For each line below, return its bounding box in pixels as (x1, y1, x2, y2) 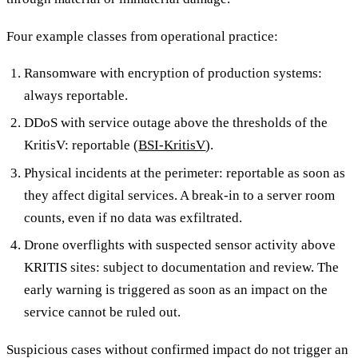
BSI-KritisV (138, 137, 206, 153)
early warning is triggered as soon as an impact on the (24, 282, 328, 298)
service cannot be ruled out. (24, 304, 181, 320)
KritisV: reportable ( (24, 137, 139, 153)
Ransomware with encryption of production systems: (24, 66, 323, 82)
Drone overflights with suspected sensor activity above (24, 237, 336, 253)
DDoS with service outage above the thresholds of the (24, 115, 328, 131)
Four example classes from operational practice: (6, 28, 278, 44)
